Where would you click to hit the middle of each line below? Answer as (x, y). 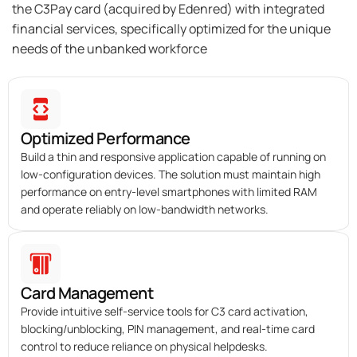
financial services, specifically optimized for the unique (171, 29)
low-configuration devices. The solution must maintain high (171, 175)
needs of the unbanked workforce (110, 49)
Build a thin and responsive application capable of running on (173, 157)
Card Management (87, 293)
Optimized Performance (106, 139)
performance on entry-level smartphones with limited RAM (169, 192)
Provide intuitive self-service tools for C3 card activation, (165, 312)
